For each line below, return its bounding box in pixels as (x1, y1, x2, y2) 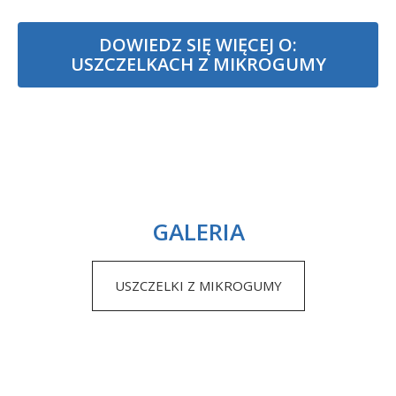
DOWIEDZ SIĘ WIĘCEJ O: (99, 32, 297, 57)
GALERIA (151, 215, 245, 247)
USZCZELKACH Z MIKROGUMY (70, 51, 326, 76)
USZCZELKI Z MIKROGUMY (114, 276, 282, 294)
